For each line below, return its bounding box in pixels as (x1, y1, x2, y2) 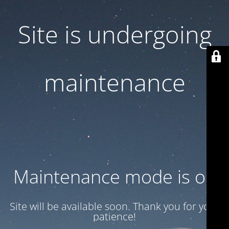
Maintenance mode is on (13, 164, 216, 189)
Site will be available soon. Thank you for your (9, 199, 220, 213)
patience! (93, 210, 136, 223)
